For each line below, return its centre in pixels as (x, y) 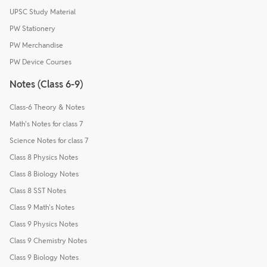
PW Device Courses (41, 61)
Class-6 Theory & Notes (47, 107)
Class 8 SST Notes (38, 190)
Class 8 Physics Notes (44, 157)
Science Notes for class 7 (49, 140)
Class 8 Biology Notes (44, 173)
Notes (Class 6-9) (46, 84)
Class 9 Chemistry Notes (48, 240)
